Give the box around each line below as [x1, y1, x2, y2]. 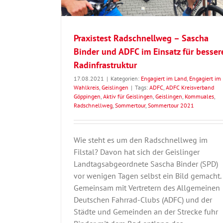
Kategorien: [111, 75, 141, 83]
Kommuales [185, 93, 214, 101]
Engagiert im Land [141, 75, 187, 83]
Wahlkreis [74, 84, 99, 92]
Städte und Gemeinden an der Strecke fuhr [74, 207, 218, 217]
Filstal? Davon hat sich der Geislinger [74, 147, 200, 157]
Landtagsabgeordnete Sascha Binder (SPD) [74, 159, 218, 169]
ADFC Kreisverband [166, 84, 214, 92]
